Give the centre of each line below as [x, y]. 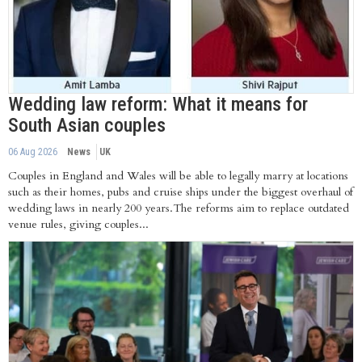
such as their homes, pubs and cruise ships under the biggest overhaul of [181, 192]
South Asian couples [87, 125]
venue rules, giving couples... [78, 224]
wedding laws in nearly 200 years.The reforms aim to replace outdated [179, 208]
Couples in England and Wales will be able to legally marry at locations [178, 175]
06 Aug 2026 [33, 152]
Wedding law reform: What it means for [158, 104]
